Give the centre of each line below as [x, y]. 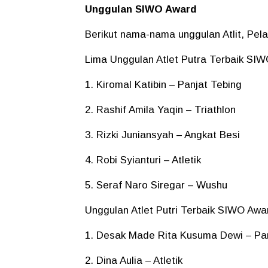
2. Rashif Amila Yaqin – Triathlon [160, 109]
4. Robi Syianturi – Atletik [143, 160]
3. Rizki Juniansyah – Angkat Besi [162, 135]
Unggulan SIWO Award [142, 9]
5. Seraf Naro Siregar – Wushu [156, 185]
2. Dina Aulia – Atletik [134, 260]
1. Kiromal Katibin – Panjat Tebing [163, 84]
